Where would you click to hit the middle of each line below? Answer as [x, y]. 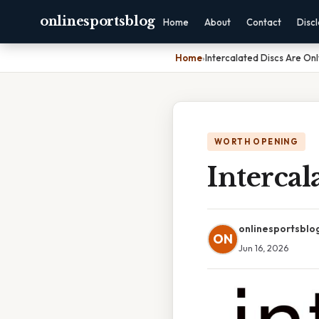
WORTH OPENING [257, 142]
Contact [264, 22]
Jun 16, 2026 [263, 248]
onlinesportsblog [98, 21]
